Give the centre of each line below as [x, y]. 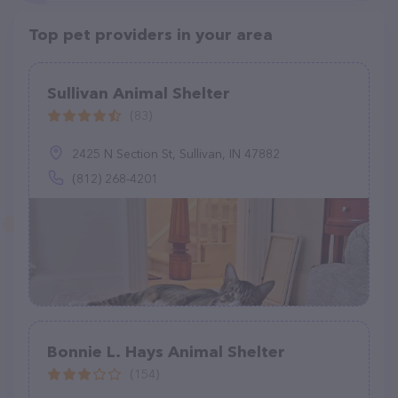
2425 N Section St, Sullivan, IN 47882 [176, 154]
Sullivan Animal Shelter [139, 93]
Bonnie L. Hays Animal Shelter [166, 352]
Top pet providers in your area [151, 35]
